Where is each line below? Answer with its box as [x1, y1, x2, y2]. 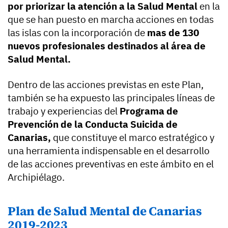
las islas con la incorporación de [8, 26, 147, 39]
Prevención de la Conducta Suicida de [8, 118, 178, 130]
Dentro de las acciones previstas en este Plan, [8, 78, 204, 91]
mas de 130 [147, 26, 199, 39]
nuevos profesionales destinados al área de [8, 39, 206, 52]
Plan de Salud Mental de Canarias [8, 202, 202, 219]
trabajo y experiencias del [8, 104, 120, 117]
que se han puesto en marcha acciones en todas [8, 13, 214, 25]
